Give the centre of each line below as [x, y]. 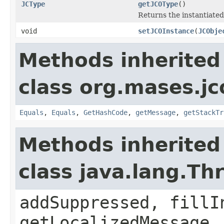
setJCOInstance [166, 31]
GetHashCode [105, 112]
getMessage [155, 112]
